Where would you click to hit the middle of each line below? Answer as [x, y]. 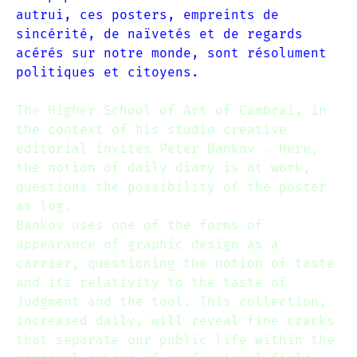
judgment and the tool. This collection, [171, 301]
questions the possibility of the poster [171, 186]
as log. [44, 206]
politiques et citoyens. [108, 72]
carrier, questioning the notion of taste [175, 263]
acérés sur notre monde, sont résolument [171, 53]
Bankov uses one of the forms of [139, 225]
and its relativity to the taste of [151, 282]
